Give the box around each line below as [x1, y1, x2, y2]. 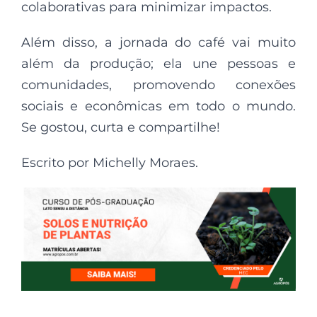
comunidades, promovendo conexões [21, 77, 296, 93]
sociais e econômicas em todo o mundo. [21, 98, 296, 115]
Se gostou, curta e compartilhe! [21, 120, 220, 136]
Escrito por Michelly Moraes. [21, 155, 198, 171]
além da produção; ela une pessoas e [21, 56, 296, 72]
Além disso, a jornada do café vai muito [21, 35, 296, 51]
